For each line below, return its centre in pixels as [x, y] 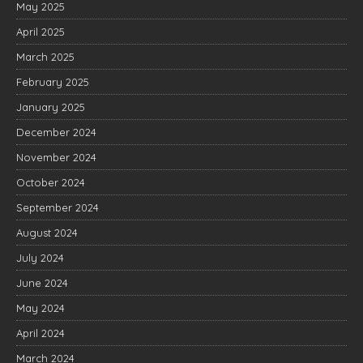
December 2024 [56, 132]
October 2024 [51, 182]
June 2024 [42, 283]
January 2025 [51, 107]
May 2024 [41, 308]
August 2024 [47, 233]
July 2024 [40, 258]
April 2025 [41, 32]
